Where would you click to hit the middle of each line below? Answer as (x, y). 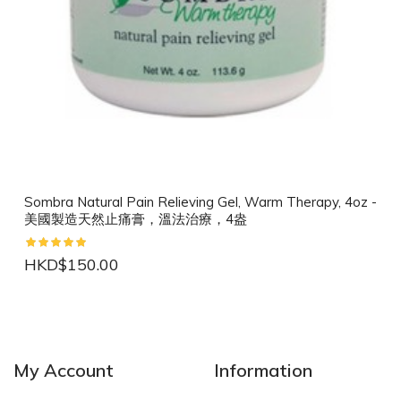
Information (263, 371)
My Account (64, 371)
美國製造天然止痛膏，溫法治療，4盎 (136, 219)
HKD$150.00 (72, 265)
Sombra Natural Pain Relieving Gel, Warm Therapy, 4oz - (200, 202)
